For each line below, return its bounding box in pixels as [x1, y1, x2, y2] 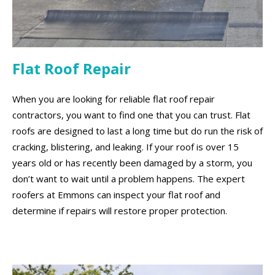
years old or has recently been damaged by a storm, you [12, 156, 252, 169]
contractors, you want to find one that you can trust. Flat [12, 108, 250, 121]
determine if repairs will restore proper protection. [12, 204, 227, 217]
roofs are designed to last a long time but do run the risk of [12, 124, 263, 137]
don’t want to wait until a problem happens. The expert [12, 172, 245, 185]
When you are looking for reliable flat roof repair [12, 92, 215, 105]
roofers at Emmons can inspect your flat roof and [12, 188, 220, 201]
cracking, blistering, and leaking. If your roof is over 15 [12, 140, 239, 153]
